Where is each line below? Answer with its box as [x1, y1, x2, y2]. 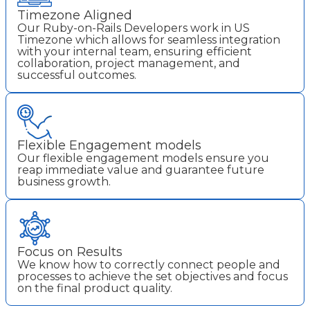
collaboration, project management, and [17, 56, 240, 70]
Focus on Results [17, 244, 122, 259]
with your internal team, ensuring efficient [17, 44, 252, 58]
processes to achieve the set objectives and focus [17, 269, 288, 283]
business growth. [17, 174, 111, 188]
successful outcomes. [17, 68, 136, 82]
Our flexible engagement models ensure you [17, 151, 269, 165]
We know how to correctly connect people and [17, 257, 280, 271]
